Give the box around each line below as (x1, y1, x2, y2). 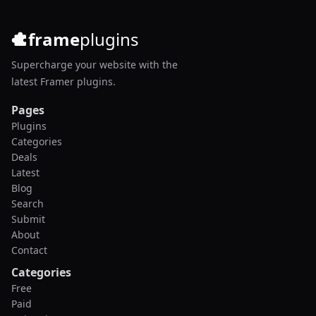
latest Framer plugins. (11, 75, 116, 89)
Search (11, 197, 44, 211)
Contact (11, 243, 47, 257)
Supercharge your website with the (11, 58, 178, 72)
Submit (11, 212, 45, 226)
